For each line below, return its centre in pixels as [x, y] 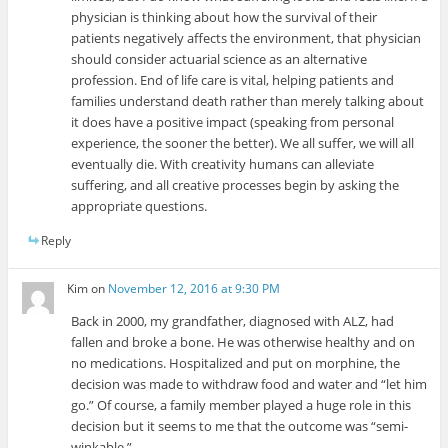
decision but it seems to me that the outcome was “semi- [240, 425]
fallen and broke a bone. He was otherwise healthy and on [243, 341]
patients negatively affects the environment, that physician [246, 37]
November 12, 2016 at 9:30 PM [194, 288]
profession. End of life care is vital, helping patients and [233, 79]
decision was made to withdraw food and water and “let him [249, 383]
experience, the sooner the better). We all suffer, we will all [243, 142]
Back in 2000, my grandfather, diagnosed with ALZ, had [233, 320]
